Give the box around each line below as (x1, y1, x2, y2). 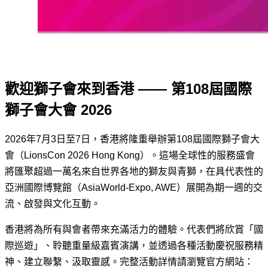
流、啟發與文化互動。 (5, 198, 100, 209)
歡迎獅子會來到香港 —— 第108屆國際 (5, 80, 252, 97)
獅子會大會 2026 (5, 101, 112, 118)
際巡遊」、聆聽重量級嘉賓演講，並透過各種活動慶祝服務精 (5, 240, 263, 251)
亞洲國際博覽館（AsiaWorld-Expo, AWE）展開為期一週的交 (5, 182, 263, 193)
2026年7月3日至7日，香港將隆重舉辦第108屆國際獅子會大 (5, 133, 260, 144)
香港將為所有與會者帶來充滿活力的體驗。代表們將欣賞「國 (5, 224, 263, 234)
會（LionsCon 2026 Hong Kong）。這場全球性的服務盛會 (5, 150, 255, 160)
